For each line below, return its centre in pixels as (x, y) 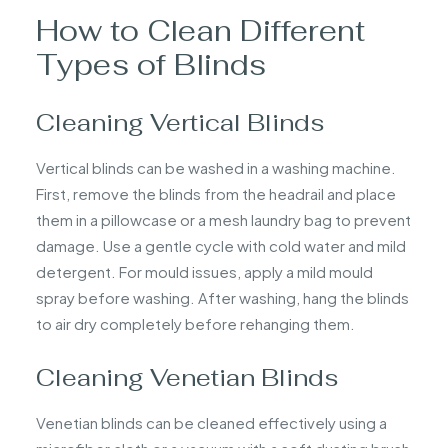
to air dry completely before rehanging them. (195, 323)
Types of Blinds (151, 64)
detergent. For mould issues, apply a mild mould (204, 271)
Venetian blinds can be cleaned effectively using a (211, 422)
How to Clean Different (200, 30)
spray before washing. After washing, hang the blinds (222, 297)
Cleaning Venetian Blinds (187, 377)
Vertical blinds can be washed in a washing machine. (216, 167)
